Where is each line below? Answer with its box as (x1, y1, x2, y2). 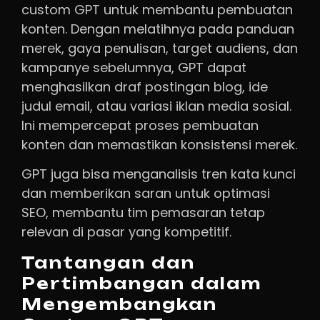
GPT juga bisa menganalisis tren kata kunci (21, 165, 296, 184)
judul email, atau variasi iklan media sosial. (21, 97, 291, 116)
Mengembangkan (21, 294, 217, 314)
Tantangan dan (21, 252, 195, 272)
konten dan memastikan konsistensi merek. (21, 136, 297, 154)
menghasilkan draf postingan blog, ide (21, 78, 268, 96)
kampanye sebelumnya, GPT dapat (21, 59, 246, 77)
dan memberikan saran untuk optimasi (21, 184, 270, 203)
